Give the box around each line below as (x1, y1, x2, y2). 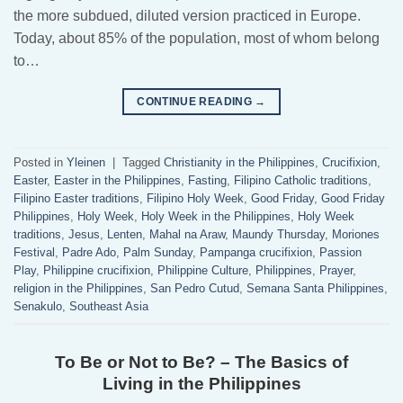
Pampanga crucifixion (200, 246, 312, 260)
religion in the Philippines (13, 282, 143, 296)
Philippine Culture (157, 264, 248, 278)
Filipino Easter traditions (13, 192, 139, 206)
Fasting (188, 174, 227, 188)
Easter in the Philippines (54, 174, 181, 188)
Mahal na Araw (149, 228, 225, 242)
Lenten (107, 228, 142, 242)
